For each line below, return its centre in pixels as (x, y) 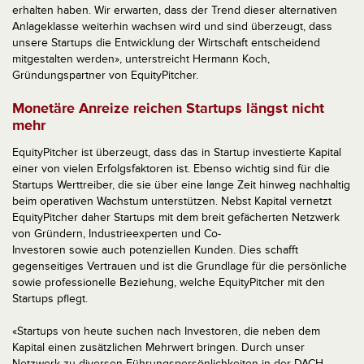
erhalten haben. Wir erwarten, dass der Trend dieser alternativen (175, 11)
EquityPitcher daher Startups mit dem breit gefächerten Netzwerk (176, 218)
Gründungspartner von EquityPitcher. (105, 76)
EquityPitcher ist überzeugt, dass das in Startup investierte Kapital (177, 153)
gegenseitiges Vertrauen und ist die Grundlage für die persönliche (180, 266)
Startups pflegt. (50, 299)
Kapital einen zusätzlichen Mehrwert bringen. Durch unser (158, 348)
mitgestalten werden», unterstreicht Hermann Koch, (141, 59)
